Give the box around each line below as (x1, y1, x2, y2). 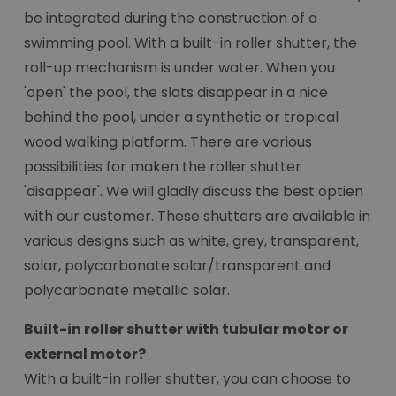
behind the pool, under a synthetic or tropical (24, 107, 339, 128)
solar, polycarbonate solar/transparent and (24, 255, 331, 277)
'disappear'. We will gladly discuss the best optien (24, 181, 363, 202)
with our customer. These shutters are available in (24, 206, 370, 227)
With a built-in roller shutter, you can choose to (24, 369, 351, 390)
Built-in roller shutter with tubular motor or (24, 319, 348, 340)
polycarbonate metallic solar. (24, 280, 233, 301)
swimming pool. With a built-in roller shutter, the (24, 33, 357, 54)
